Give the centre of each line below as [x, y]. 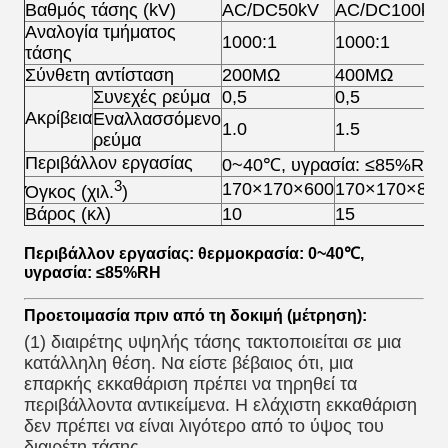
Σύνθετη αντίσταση [99, 75]
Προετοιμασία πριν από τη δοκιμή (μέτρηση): [195, 315]
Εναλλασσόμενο [157, 119]
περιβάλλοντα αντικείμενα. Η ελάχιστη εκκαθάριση [220, 405]
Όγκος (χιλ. [69, 192]
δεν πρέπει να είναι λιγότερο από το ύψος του [204, 426]
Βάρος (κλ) [68, 214]
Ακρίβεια [58, 118]
